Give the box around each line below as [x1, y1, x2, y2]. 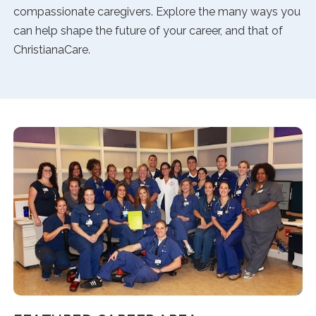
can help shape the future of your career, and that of [13, 24, 284, 38]
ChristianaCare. [13, 43, 91, 57]
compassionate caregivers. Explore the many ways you [13, 5, 301, 19]
